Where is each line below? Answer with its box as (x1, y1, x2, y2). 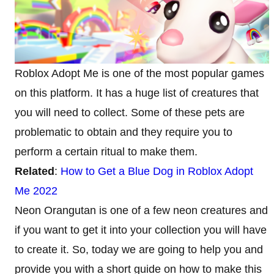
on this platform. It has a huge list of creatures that (15, 86, 259, 99)
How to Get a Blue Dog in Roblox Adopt (61, 165, 253, 177)
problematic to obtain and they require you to (15, 125, 232, 138)
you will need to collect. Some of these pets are (15, 106, 245, 119)
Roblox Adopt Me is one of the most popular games (15, 67, 264, 80)
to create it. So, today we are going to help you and (15, 243, 263, 256)
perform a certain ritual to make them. (15, 145, 198, 158)
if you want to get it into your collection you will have (15, 223, 267, 236)
